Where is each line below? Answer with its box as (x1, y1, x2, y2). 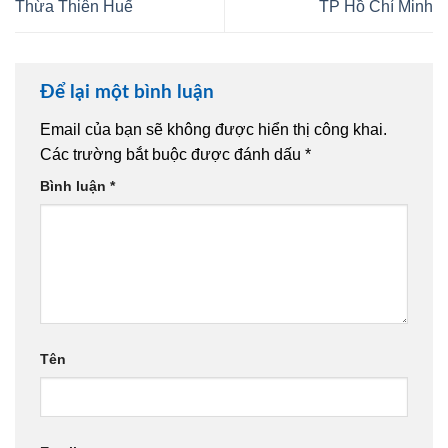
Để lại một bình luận (40, 82, 219, 102)
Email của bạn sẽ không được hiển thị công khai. (40, 121, 387, 139)
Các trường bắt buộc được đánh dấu (40, 146, 305, 164)
